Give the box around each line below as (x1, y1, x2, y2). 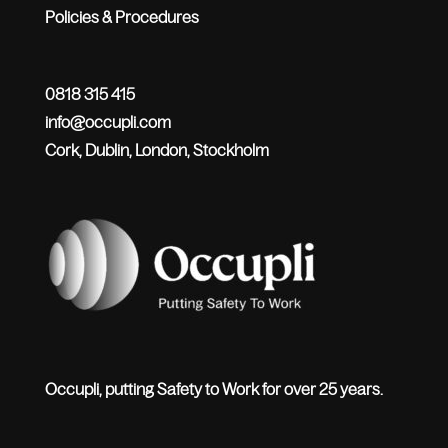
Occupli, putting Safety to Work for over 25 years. (44, 379, 383, 398)
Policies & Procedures (44, 8, 199, 27)
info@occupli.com (44, 113, 171, 132)
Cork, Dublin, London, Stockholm (44, 141, 269, 160)
